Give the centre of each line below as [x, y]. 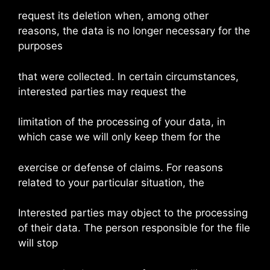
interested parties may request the [102, 91]
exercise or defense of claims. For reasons [121, 167]
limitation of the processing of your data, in [122, 122]
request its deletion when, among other [113, 16]
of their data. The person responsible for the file [134, 228]
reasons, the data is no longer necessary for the [134, 31]
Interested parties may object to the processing [133, 213]
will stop [38, 243]
